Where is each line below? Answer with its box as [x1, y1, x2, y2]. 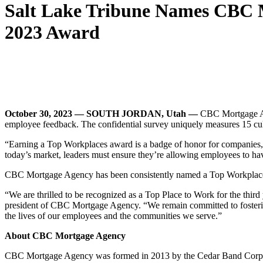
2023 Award [5, 21, 100, 43]
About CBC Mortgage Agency [5, 231, 126, 241]
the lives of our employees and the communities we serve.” [5, 211, 222, 221]
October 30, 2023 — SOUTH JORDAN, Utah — [5, 109, 200, 119]
